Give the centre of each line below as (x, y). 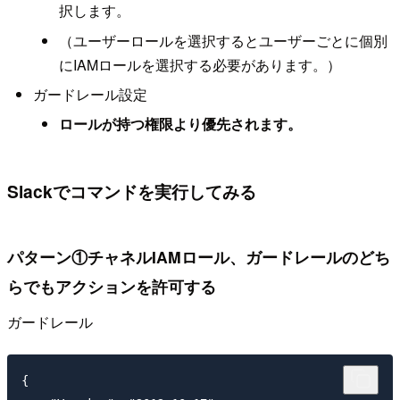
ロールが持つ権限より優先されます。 (180, 124)
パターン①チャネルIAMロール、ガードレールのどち (199, 257)
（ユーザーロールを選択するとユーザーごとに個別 (223, 40)
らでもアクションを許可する (112, 287)
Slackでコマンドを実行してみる (132, 191)
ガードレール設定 (90, 95)
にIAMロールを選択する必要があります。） (200, 64)
